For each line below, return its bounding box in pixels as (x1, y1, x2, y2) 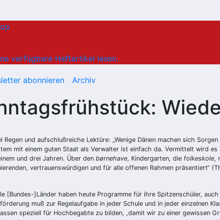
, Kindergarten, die (127, 155, 184, 163)
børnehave (96, 155, 127, 163)
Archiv (72, 75, 96, 85)
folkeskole (184, 155, 214, 163)
